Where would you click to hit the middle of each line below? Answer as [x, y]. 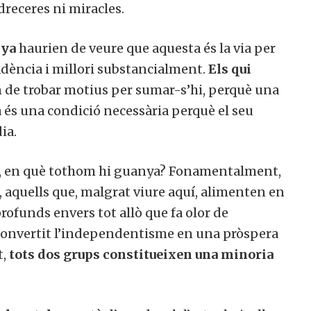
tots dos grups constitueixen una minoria [141, 254]
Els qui [230, 69]
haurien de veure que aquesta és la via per [146, 48]
